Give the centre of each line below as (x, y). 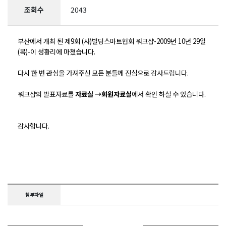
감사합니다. (34, 126)
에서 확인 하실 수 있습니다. (169, 94)
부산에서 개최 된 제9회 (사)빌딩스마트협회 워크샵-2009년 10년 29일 (112, 41)
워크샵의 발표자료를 (46, 94)
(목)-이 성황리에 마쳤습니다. (56, 52)
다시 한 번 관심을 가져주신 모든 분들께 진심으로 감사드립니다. (103, 73)
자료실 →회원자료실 (103, 94)
